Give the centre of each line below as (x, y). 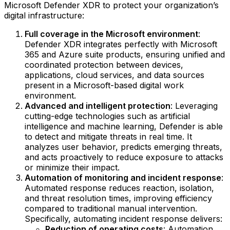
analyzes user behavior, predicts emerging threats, (123, 147)
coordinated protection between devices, (104, 65)
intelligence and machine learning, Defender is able (124, 127)
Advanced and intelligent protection (98, 106)
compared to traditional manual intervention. (111, 209)
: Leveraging (194, 106)
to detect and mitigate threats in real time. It (108, 137)
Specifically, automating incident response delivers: (123, 219)
